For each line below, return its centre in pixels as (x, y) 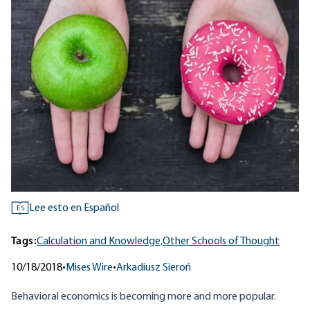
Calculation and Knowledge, (100, 242)
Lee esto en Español (74, 209)
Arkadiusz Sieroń (154, 268)
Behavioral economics (61, 297)
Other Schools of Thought (221, 242)
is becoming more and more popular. (194, 297)
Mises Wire (89, 268)
